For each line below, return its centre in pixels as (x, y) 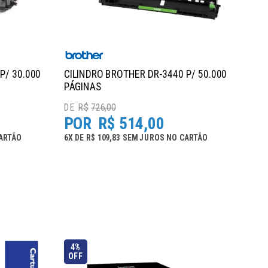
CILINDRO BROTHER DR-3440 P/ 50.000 (145, 74)
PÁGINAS (83, 86)
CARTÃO (193, 138)
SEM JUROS (143, 138)
